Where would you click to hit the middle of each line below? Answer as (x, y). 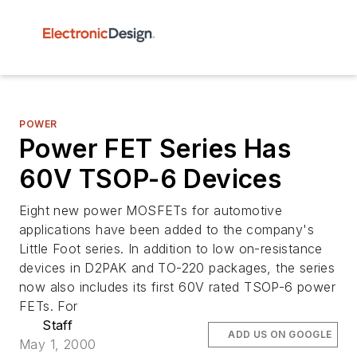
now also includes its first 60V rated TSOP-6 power (177, 287)
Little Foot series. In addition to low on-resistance (171, 249)
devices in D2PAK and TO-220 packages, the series (177, 268)
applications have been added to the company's (167, 229)
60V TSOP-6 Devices (151, 179)
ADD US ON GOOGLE (280, 334)
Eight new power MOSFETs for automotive (151, 210)
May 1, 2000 (58, 344)
